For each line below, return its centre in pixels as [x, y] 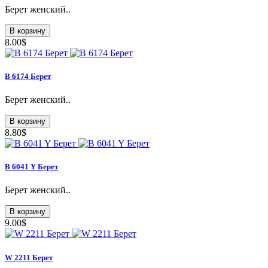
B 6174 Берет [28, 76]
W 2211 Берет [29, 257]
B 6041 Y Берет [31, 167]
